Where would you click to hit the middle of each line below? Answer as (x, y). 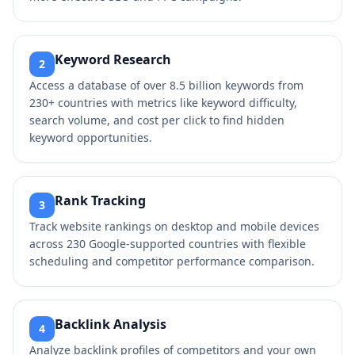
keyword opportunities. (91, 137)
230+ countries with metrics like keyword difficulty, (163, 103)
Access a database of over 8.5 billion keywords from (166, 85)
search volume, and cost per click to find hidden (157, 120)
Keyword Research (113, 59)
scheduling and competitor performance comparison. (172, 261)
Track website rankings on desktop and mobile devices (174, 226)
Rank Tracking (100, 200)
